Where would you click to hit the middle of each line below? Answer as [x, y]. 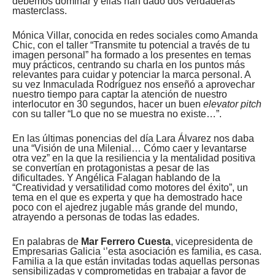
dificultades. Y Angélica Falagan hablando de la [116, 177]
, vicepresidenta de [212, 241]
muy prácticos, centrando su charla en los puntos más [129, 64]
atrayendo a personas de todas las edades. [106, 217]
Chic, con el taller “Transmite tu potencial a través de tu [131, 45]
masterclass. [40, 10]
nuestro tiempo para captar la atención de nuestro [120, 94]
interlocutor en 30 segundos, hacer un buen [108, 104]
